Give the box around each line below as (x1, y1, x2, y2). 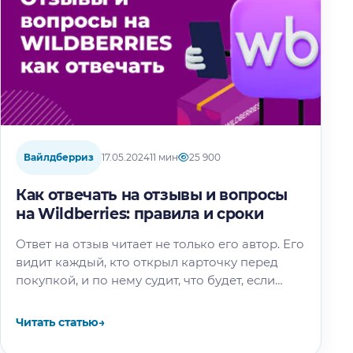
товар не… (16, 290, 77, 306)
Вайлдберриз (24, 150, 94, 163)
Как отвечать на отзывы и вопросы (16, 185, 288, 204)
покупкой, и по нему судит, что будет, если (16, 272, 275, 288)
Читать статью (16, 314, 98, 329)
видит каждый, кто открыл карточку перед (16, 254, 278, 269)
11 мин (150, 150, 178, 163)
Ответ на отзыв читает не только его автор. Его (16, 236, 304, 251)
